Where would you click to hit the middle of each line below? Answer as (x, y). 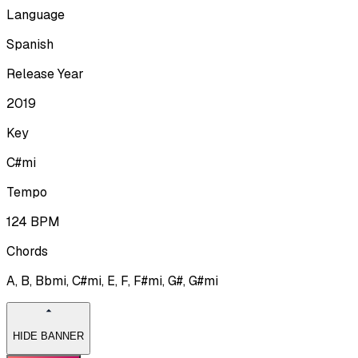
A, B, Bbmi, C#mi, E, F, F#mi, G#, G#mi (112, 280)
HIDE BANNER (48, 336)
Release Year (45, 74)
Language (36, 14)
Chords (27, 251)
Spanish (30, 44)
